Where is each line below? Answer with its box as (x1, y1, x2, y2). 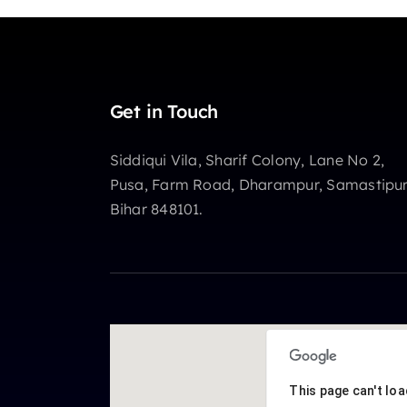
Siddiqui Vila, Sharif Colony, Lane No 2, (109, 150, 385, 169)
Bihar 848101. (109, 199, 203, 218)
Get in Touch (109, 99, 219, 123)
